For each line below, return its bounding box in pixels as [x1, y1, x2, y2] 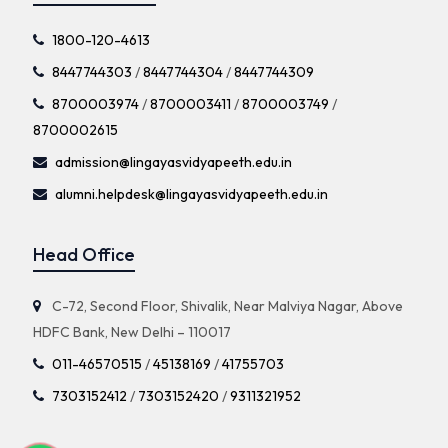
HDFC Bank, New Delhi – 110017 [32, 323, 231, 342]
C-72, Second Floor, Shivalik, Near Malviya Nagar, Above [48, 297, 403, 316]
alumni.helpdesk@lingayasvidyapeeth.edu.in [54, 185, 328, 204]
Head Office [32, 243, 135, 267]
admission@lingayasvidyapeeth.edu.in [54, 153, 292, 172]
